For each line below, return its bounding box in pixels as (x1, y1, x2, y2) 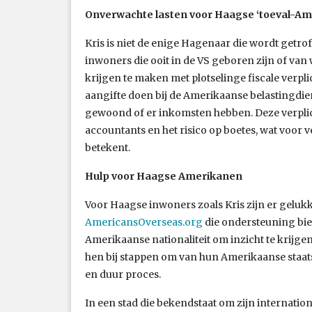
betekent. (85, 141, 130, 154)
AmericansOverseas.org (85, 215, 203, 228)
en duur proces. (85, 267, 161, 281)
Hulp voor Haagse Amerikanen (85, 169, 242, 182)
